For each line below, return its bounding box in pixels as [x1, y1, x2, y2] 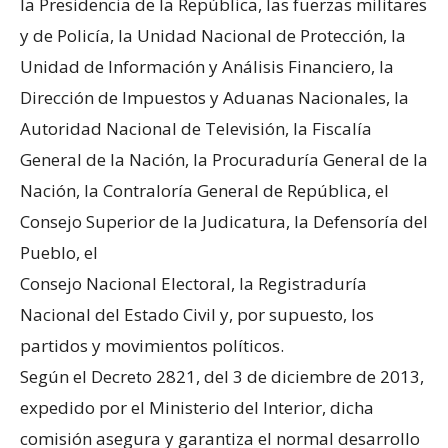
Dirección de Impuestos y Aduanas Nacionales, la [20, 86, 409, 110]
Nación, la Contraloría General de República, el [20, 179, 389, 203]
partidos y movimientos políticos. [20, 334, 284, 358]
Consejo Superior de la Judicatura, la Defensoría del [20, 210, 428, 234]
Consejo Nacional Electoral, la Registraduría [20, 272, 367, 296]
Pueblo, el [20, 241, 98, 265]
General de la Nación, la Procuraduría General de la [20, 148, 428, 172]
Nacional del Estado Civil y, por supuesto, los [20, 303, 374, 327]
